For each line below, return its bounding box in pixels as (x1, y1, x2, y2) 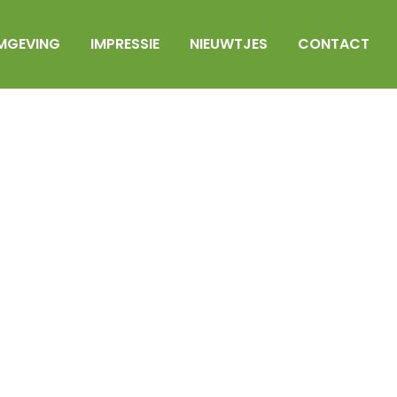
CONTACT (297, 34, 370, 54)
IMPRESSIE (90, 34, 160, 54)
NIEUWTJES (189, 34, 268, 54)
